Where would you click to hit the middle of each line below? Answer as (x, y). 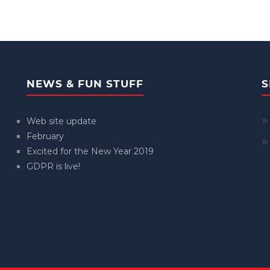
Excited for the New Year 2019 (90, 151)
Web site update (61, 121)
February (45, 136)
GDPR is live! (53, 166)
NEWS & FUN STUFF (85, 84)
